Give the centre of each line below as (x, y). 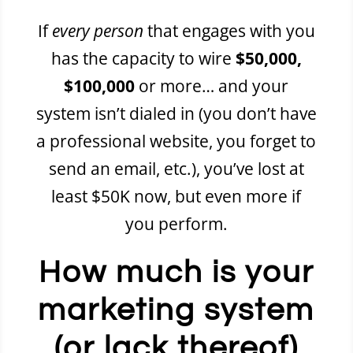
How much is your (176, 272)
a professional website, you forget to (176, 141)
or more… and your (212, 85)
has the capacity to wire (143, 58)
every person (97, 30)
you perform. (176, 223)
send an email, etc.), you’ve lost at (176, 168)
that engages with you (229, 30)
